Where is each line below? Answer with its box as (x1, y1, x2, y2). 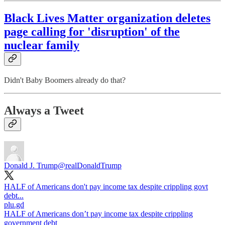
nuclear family (4, 39, 79, 52)
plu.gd (4, 200, 24, 209)
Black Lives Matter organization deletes (4, 12, 210, 25)
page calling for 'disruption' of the (4, 25, 180, 39)
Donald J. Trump (4, 161, 58, 170)
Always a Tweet (4, 104, 84, 118)
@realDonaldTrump (58, 161, 122, 170)
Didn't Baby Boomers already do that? (4, 76, 126, 85)
